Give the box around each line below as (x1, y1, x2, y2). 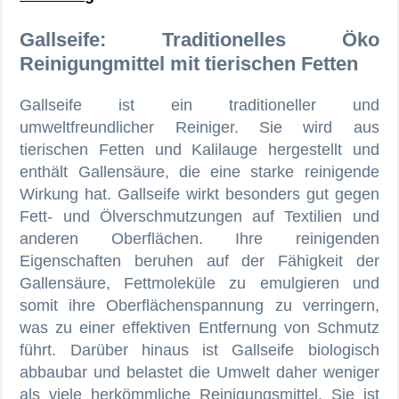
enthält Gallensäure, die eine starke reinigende (20, 162, 379, 181)
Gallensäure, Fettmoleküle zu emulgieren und (20, 273, 379, 292)
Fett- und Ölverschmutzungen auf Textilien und (20, 207, 379, 225)
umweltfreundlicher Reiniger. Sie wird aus (20, 118, 379, 136)
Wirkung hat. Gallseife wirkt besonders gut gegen (20, 184, 379, 203)
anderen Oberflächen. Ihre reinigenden (20, 229, 379, 248)
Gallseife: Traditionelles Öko (20, 28, 379, 51)
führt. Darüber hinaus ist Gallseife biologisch (20, 340, 379, 359)
